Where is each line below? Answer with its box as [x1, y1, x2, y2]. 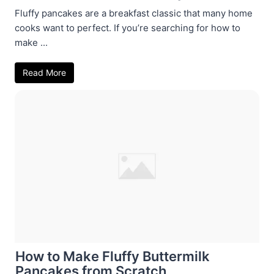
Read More [23, 67, 66, 78]
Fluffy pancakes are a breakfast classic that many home [15, 7, 253, 19]
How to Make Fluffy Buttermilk [15, 248, 210, 264]
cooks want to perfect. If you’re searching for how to [15, 21, 240, 34]
